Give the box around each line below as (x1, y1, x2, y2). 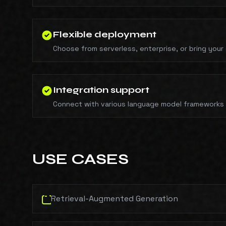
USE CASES (32, 150, 129, 168)
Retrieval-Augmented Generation (51, 193, 178, 204)
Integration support (53, 84, 149, 96)
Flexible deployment (53, 29, 156, 40)
